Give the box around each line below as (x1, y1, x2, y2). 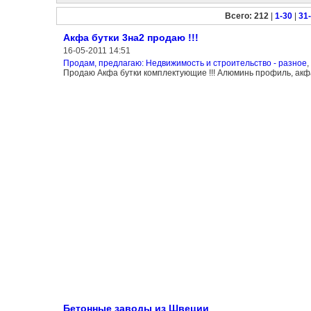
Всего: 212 (225, 11, 269, 21)
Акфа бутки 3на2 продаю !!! (62, 32, 199, 43)
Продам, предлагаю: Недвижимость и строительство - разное (62, 58, 307, 68)
